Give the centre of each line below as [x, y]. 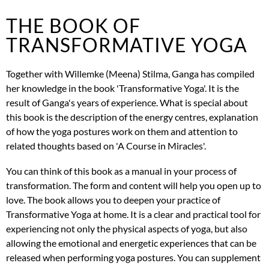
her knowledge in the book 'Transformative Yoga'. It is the [122, 88]
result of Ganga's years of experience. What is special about [127, 102]
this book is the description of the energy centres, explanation [132, 116]
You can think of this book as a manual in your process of [121, 171]
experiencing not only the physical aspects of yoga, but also [127, 228]
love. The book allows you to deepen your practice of [113, 199]
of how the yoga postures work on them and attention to [122, 131]
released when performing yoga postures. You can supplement [133, 257]
